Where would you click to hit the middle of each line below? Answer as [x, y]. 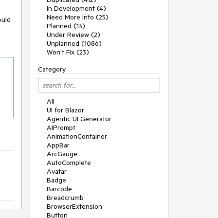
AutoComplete [69, 163]
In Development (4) [76, 8]
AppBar [58, 145]
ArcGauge [62, 154]
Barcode [59, 189]
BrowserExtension [74, 206]
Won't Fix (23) [68, 52]
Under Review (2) [73, 35]
